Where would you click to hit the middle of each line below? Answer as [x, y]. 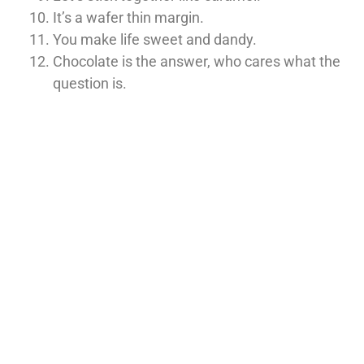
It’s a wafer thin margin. [128, 17]
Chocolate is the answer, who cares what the [197, 61]
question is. [90, 83]
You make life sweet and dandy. [155, 39]
